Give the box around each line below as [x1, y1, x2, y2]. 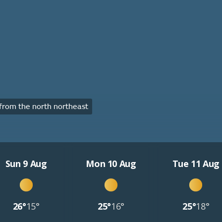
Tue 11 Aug [172, 158, 220, 169]
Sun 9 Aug [5, 158, 47, 169]
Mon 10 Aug [86, 158, 136, 169]
